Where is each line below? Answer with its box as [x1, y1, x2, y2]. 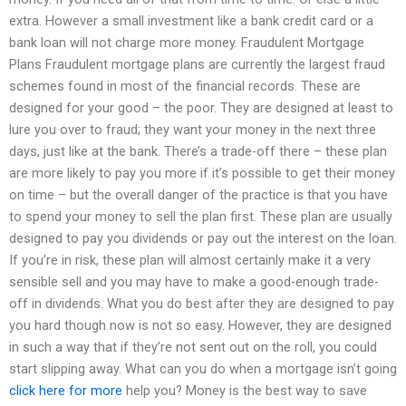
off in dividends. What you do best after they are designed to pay [9, 295, 394, 312]
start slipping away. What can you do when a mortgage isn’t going [9, 360, 397, 377]
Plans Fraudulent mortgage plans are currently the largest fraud [9, 55, 385, 72]
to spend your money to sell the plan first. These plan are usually [9, 208, 392, 225]
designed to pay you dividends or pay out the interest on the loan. [9, 229, 397, 246]
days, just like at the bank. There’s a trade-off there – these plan [9, 142, 387, 159]
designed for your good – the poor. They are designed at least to [9, 99, 393, 116]
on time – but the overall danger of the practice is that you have [9, 186, 388, 203]
